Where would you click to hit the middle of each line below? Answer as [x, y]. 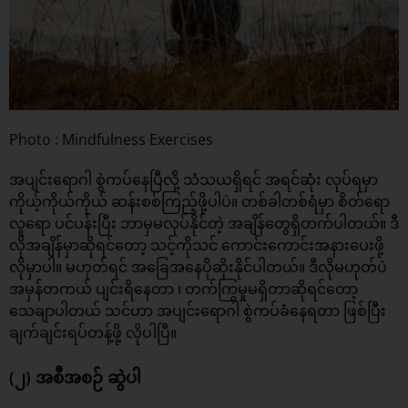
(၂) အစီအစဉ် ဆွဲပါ [75, 377]
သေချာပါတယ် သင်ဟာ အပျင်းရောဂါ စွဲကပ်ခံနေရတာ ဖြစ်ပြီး [198, 311]
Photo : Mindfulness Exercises [111, 140]
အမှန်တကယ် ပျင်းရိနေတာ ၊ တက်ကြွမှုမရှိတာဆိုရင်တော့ [184, 289]
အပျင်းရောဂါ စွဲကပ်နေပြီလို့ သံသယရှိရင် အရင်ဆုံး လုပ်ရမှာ [194, 180]
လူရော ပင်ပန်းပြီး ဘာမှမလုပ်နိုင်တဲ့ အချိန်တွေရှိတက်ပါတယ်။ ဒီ [204, 224]
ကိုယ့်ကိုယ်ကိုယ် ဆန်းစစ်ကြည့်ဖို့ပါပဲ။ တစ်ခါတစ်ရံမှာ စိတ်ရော [199, 202]
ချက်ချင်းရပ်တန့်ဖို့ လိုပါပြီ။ [93, 333]
